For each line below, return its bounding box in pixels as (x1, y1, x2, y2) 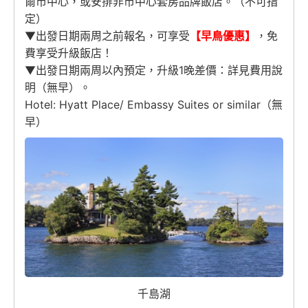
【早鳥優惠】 (190, 29, 256, 43)
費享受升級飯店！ (25, 46, 113, 60)
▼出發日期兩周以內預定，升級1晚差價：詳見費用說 (25, 63, 283, 77)
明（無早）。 (25, 80, 91, 94)
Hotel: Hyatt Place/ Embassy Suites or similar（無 (25, 98, 283, 111)
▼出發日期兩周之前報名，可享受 (25, 29, 190, 43)
